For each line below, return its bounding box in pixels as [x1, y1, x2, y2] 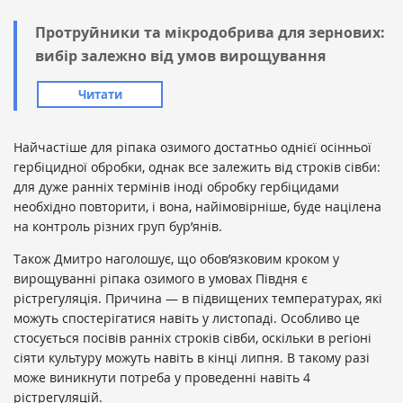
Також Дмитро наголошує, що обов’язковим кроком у [13, 249, 339, 267]
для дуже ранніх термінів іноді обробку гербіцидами [13, 177, 339, 195]
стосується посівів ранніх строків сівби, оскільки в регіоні [13, 328, 372, 346]
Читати [77, 85, 122, 103]
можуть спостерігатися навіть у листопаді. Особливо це [13, 309, 360, 327]
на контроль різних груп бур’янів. [13, 217, 222, 235]
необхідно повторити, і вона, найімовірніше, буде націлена [13, 197, 381, 215]
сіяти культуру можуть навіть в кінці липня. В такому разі [13, 348, 370, 366]
